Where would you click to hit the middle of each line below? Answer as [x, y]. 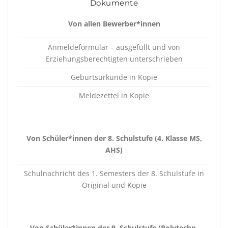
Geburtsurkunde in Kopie [114, 77]
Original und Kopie [114, 185]
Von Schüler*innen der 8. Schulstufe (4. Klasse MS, [114, 138]
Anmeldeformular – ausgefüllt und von [114, 47]
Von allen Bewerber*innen [114, 24]
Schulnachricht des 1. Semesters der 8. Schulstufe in [114, 173]
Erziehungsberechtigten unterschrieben [114, 59]
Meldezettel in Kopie [114, 95]
